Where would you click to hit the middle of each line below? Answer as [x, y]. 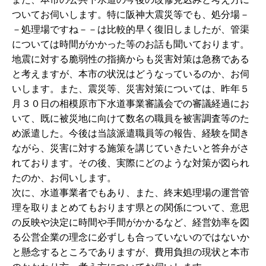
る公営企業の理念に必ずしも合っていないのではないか [131, 237]
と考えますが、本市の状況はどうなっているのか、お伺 [131, 74]
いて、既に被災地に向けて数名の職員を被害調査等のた [131, 118]
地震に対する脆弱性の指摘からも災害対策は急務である [131, 59]
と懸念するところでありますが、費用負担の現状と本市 [131, 252]
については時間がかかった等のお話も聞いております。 [131, 44]
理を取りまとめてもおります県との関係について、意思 [131, 208]
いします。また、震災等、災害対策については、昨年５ [131, 89]
